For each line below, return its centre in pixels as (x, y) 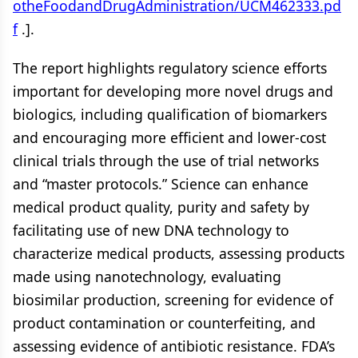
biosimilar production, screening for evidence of (173, 300)
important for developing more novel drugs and (173, 91)
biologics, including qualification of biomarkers (170, 114)
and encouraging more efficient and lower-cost (169, 137)
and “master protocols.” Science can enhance (161, 184)
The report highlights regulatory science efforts (170, 68)
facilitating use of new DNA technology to (151, 230)
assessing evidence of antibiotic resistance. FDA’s (174, 346)
